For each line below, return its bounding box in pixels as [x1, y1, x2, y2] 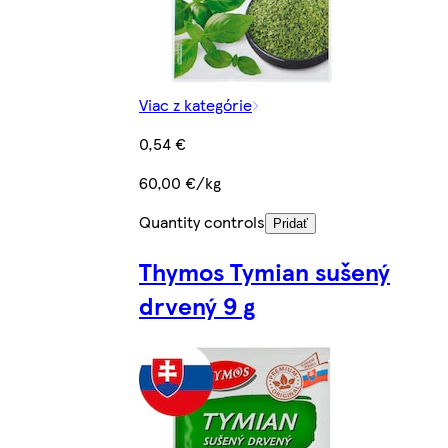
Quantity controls [139, 209, 265, 233]
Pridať [273, 215, 308, 231]
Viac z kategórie [139, 92, 252, 116]
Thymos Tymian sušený [139, 253, 390, 288]
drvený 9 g [139, 287, 255, 322]
